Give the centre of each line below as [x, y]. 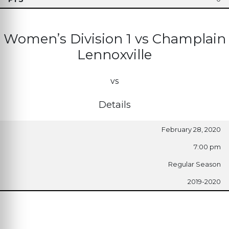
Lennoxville [114, 54]
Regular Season [194, 164]
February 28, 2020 [191, 129]
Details [114, 105]
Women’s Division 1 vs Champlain [114, 39]
